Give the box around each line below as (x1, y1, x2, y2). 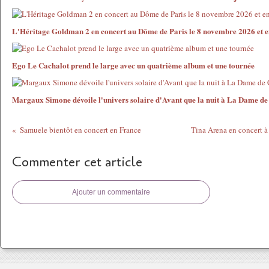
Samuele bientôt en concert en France (20, 124, 142, 135)
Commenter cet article (12, 153, 142, 171)
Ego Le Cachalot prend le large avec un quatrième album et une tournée (12, 59, 255, 71)
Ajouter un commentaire (72, 188, 150, 196)
